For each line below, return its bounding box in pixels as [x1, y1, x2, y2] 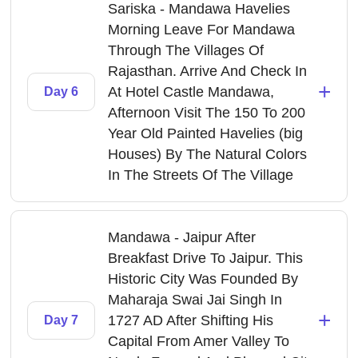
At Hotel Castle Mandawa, [108, 84, 275, 100]
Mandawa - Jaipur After [108, 229, 257, 245]
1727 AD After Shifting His [108, 312, 274, 328]
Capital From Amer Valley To [108, 333, 290, 349]
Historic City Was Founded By [108, 271, 299, 287]
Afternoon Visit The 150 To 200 [108, 105, 306, 121]
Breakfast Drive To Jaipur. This [108, 250, 304, 266]
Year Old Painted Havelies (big [108, 125, 304, 141]
